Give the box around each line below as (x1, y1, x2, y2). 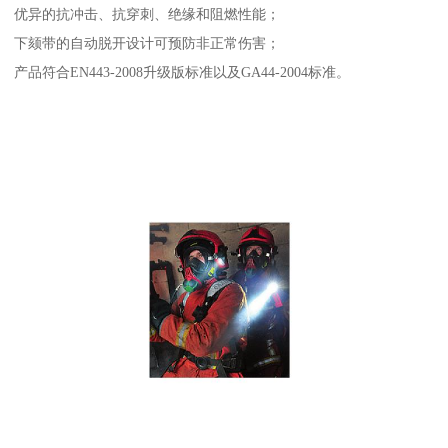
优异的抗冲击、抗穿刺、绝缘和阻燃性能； (14, 6, 281, 23)
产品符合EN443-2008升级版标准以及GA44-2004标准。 (14, 64, 351, 81)
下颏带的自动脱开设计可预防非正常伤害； (14, 35, 281, 52)
